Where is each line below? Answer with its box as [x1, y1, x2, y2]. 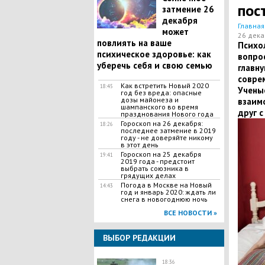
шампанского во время [120, 102, 198, 111]
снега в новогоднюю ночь [120, 195, 208, 203]
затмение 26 [161, 4, 214, 15]
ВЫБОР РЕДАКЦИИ [102, 232, 176, 243]
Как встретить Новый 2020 [120, 81, 209, 90]
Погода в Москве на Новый [120, 180, 212, 189]
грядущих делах [120, 171, 176, 180]
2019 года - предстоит [120, 157, 195, 166]
